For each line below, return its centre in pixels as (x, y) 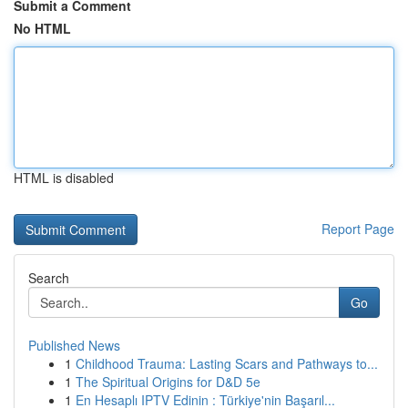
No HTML (42, 28)
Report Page (358, 229)
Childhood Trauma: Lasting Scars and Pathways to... (227, 363)
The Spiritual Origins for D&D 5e (168, 382)
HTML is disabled (64, 178)
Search (49, 278)
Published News (74, 345)
